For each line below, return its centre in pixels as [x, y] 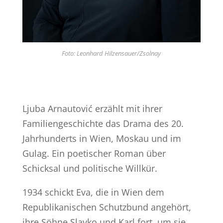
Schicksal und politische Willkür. [90, 168]
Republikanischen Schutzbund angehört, [107, 207]
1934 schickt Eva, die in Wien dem [93, 192]
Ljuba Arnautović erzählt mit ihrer [92, 109]
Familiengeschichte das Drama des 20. [103, 124]
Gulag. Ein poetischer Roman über [94, 154]
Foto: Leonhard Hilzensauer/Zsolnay [111, 54]
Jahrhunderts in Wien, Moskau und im [102, 139]
